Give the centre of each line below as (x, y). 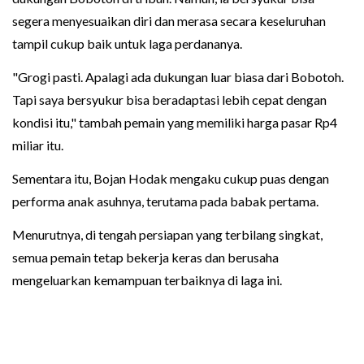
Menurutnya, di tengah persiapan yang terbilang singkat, (167, 234)
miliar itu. (38, 145)
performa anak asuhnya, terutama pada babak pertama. (165, 201)
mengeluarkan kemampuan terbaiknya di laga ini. (147, 279)
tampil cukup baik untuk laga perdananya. (127, 43)
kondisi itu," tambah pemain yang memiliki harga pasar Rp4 (175, 122)
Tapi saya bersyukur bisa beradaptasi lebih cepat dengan (169, 99)
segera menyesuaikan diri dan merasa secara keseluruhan (169, 20)
